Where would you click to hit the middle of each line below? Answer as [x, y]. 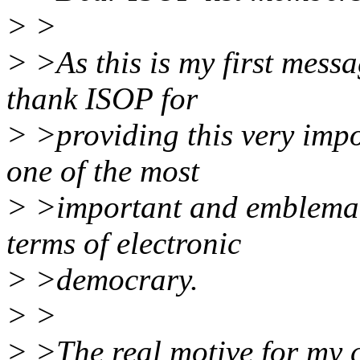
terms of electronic [124, 243]
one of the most [103, 171]
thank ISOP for [102, 99]
